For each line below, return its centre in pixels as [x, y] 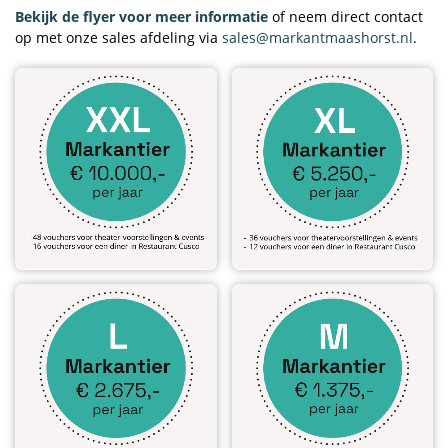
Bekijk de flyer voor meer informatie [141, 17]
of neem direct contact [347, 17]
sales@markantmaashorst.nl [317, 38]
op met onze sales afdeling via [118, 38]
